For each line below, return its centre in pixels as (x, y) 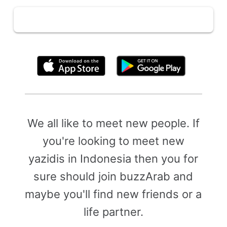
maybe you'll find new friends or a (113, 194)
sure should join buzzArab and (113, 176)
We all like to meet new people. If (113, 123)
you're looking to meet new (113, 141)
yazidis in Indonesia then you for (113, 159)
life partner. (113, 212)
